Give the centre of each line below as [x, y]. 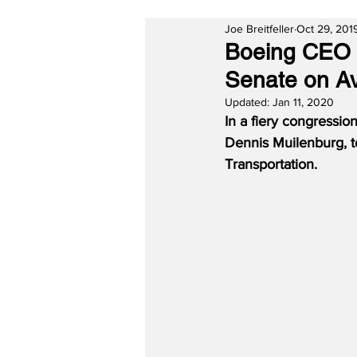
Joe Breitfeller [259, 28]
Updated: [249, 102]
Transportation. [275, 164]
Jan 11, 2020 [303, 102]
